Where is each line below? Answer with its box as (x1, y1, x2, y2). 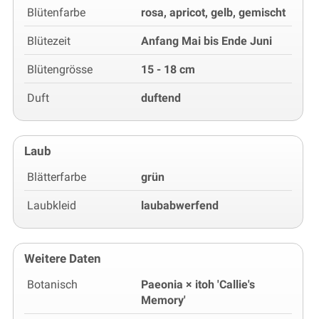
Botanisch (27, 278, 78, 292)
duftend (141, 91, 181, 105)
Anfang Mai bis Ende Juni (141, 34, 272, 48)
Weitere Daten (24, 251, 101, 266)
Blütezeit (27, 34, 70, 48)
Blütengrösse (27, 63, 93, 77)
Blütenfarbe (27, 6, 85, 20)
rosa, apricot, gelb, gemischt (141, 6, 286, 20)
